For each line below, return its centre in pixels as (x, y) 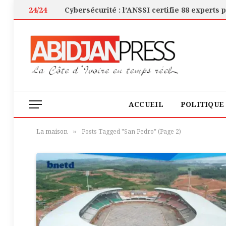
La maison (52, 131)
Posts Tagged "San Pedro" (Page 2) (131, 131)
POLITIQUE (202, 104)
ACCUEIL (146, 104)
